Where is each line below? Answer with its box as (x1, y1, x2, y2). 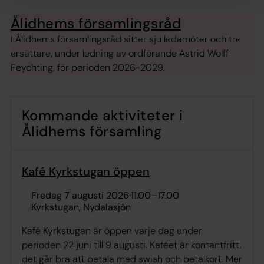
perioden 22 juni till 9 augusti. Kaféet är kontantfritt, (22, 239, 242, 252)
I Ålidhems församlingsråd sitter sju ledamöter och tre (11, 33, 241, 46)
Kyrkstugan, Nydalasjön (31, 201, 131, 214)
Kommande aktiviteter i (22, 106, 183, 125)
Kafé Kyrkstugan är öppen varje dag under (22, 225, 202, 237)
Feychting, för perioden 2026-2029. (11, 61, 165, 74)
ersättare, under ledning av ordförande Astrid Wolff (11, 47, 229, 60)
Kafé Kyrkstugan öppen (22, 164, 150, 180)
